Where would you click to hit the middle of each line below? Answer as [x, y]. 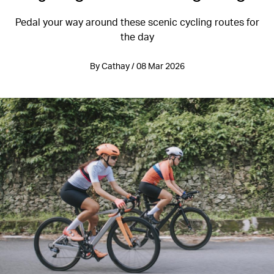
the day [137, 36]
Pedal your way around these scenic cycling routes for [137, 22]
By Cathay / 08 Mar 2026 [137, 66]
